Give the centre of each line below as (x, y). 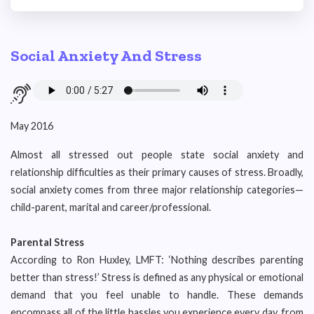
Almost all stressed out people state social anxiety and (157, 155)
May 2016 (32, 126)
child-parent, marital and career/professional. (111, 207)
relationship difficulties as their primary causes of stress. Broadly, (157, 172)
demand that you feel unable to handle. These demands (157, 295)
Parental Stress (47, 242)
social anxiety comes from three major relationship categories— (157, 190)
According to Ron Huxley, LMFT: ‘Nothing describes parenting (157, 260)
